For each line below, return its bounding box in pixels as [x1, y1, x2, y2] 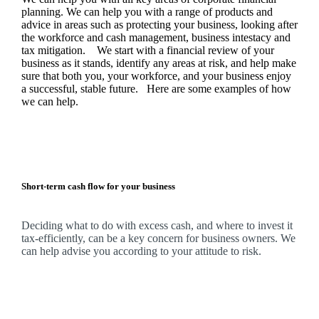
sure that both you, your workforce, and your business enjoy [21, 70, 291, 82]
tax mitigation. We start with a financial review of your [21, 44, 274, 56]
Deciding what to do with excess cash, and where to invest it [21, 219, 293, 232]
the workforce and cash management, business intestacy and [21, 31, 291, 43]
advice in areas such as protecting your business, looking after [21, 19, 298, 31]
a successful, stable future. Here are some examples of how [21, 83, 291, 95]
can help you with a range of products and [80, 6, 273, 18]
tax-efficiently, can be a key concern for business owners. [21, 232, 281, 245]
